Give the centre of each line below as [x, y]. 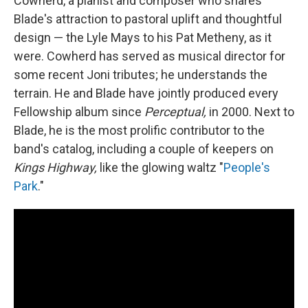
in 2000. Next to [252, 111]
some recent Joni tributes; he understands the [141, 74]
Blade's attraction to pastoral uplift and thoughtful [148, 19]
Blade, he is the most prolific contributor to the [139, 130]
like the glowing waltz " [162, 167]
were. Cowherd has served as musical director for [150, 56]
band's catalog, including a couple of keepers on [144, 148]
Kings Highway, [57, 167]
